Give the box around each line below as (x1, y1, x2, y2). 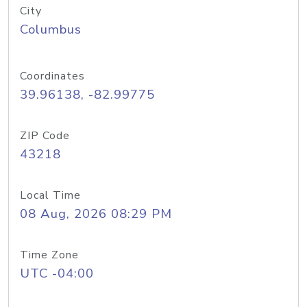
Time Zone (20, 247, 79, 262)
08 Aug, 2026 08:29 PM (20, 205, 172, 223)
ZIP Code (20, 128, 70, 143)
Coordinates (20, 69, 85, 84)
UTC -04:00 (20, 265, 94, 282)
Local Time (20, 188, 81, 203)
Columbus (20, 21, 82, 38)
